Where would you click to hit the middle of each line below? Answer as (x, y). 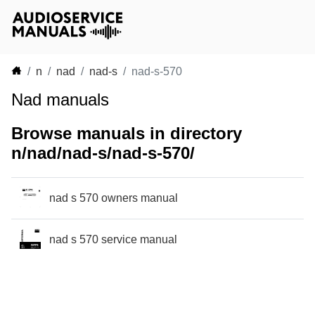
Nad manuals (60, 99)
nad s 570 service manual (113, 239)
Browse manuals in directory (127, 133)
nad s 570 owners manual (114, 198)
